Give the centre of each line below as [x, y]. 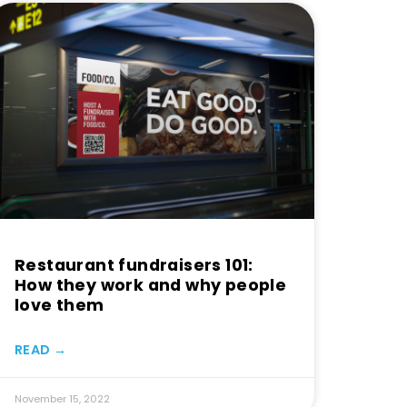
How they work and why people [151, 285]
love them [60, 305]
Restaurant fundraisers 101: [134, 265]
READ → [40, 349]
